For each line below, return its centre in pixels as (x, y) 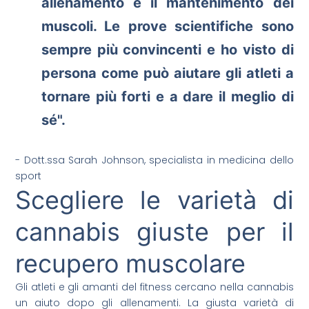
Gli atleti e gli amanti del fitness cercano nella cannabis (154, 287)
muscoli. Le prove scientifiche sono (167, 27)
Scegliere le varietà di (154, 200)
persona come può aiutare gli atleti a (167, 73)
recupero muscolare (131, 264)
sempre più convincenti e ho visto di (167, 50)
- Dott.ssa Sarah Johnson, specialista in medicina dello (154, 160)
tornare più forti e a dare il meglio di (167, 97)
